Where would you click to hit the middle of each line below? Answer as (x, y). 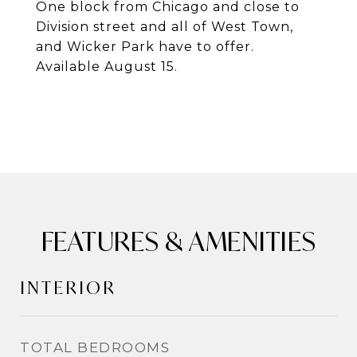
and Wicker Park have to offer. (145, 47)
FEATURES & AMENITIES (178, 241)
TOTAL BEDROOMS (95, 347)
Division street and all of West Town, (165, 27)
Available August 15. (107, 67)
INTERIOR (68, 288)
